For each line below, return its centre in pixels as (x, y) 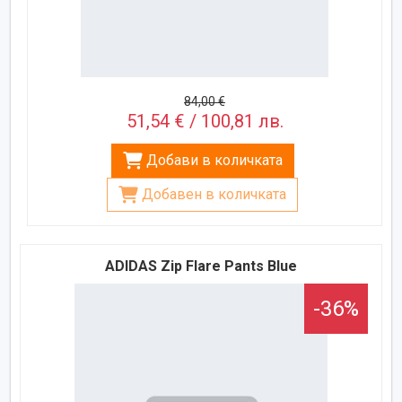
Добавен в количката (214, 194)
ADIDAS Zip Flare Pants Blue (201, 266)
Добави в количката (214, 160)
